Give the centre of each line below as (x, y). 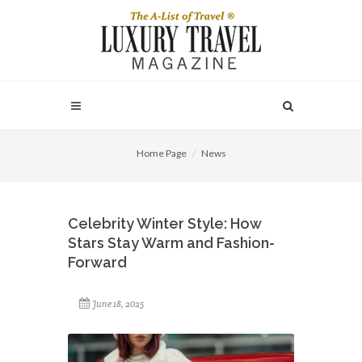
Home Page (161, 153)
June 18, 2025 (118, 304)
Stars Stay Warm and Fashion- (171, 243)
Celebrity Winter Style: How (164, 223)
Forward (97, 262)
